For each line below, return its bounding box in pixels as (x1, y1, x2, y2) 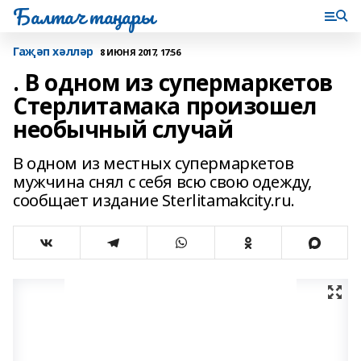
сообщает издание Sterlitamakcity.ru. (13, 189, 295, 211)
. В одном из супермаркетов (13, 67, 334, 98)
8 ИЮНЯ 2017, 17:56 (99, 45, 180, 58)
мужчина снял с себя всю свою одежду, (13, 171, 312, 193)
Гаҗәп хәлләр (13, 44, 93, 59)
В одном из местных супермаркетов (13, 152, 294, 174)
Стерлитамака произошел (13, 90, 317, 121)
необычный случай (13, 114, 234, 144)
